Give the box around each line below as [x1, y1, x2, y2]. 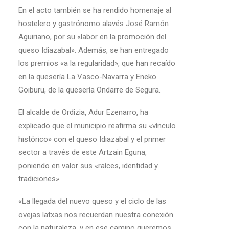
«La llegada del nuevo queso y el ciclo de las [18, 197, 166, 206]
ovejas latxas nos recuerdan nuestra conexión [18, 210, 173, 219]
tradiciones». [18, 174, 61, 184]
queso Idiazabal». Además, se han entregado [18, 45, 169, 55]
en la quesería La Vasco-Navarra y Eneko [18, 72, 156, 81]
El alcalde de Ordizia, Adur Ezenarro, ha [18, 108, 148, 117]
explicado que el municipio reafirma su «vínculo [18, 121, 176, 130]
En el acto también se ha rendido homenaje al [18, 6, 171, 15]
